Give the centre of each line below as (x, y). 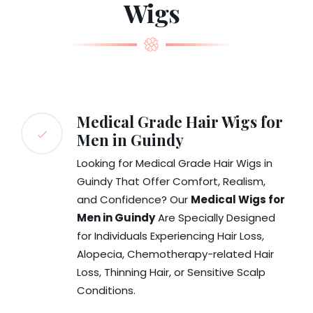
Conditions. (106, 291)
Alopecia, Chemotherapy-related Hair (175, 254)
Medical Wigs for (238, 200)
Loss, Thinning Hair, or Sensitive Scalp (171, 272)
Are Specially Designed (215, 218)
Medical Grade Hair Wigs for (180, 122)
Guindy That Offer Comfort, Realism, (171, 182)
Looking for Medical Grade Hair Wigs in (175, 163)
